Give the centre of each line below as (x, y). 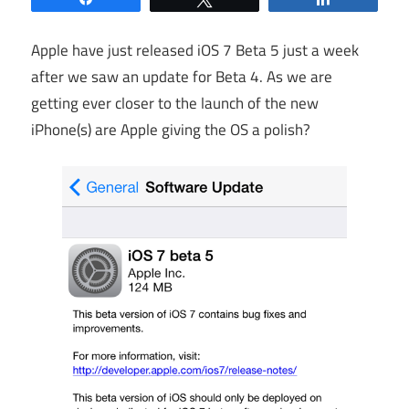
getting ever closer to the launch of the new (175, 103)
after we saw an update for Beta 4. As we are (182, 76)
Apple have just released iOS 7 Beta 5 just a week (195, 50)
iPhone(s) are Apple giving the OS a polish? (171, 129)
